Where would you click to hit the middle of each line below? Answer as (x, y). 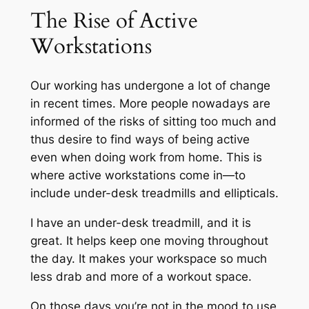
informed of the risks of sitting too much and (153, 122)
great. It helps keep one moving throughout (149, 241)
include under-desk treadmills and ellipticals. (154, 193)
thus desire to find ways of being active (140, 140)
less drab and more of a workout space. (141, 277)
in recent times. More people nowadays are (150, 104)
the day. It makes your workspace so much (148, 259)
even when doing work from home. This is (146, 158)
